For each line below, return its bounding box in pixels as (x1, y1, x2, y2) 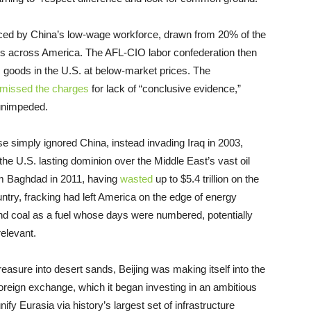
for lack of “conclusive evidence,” (89, 83, 241, 95)
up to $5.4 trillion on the (153, 173, 259, 185)
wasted (120, 173, 153, 185)
